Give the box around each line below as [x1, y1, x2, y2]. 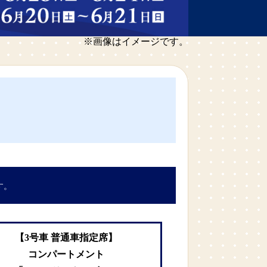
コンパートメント [28, 249, 105, 260]
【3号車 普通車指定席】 [15, 232, 118, 243]
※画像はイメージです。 [83, 36, 188, 47]
